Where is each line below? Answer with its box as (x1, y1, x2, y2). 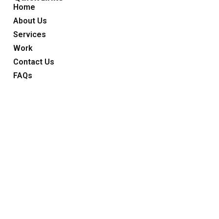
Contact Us (13, 57, 54, 66)
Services (13, 29, 46, 39)
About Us (13, 16, 47, 25)
